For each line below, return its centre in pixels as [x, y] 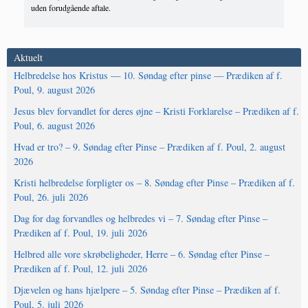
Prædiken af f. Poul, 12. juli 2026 [80, 268]
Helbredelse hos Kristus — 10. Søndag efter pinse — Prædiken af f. [148, 75]
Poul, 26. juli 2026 [51, 197]
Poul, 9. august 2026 [54, 89]
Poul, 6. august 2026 [54, 125]
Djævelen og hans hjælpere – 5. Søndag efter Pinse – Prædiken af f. [147, 289]
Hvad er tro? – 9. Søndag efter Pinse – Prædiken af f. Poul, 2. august [150, 146]
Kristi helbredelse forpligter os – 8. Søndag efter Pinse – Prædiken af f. [154, 182]
